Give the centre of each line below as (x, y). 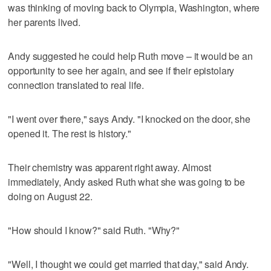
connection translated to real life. (76, 85)
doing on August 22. (50, 196)
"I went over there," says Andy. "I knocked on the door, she (129, 119)
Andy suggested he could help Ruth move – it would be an (130, 56)
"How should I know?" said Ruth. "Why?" (94, 230)
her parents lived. (44, 22)
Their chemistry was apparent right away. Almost (109, 167)
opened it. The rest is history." (70, 133)
